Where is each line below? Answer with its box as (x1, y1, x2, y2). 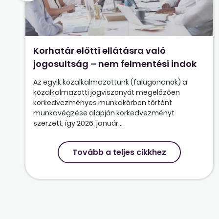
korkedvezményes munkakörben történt (33, 98, 172, 108)
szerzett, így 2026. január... (33, 118, 123, 129)
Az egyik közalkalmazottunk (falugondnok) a (33, 77, 187, 88)
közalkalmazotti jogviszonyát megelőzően (33, 88, 180, 98)
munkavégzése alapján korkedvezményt (33, 108, 175, 118)
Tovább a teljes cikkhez (72, 147, 167, 158)
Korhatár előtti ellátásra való (33, 44, 166, 57)
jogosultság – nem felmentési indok (33, 58, 197, 70)
